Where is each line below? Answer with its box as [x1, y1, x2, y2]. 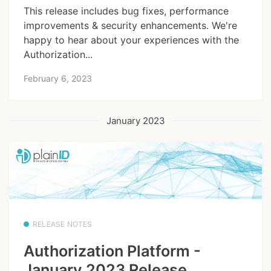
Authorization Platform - [24, 242, 201, 261]
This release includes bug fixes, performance [24, 5, 229, 18]
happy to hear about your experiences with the [24, 34, 239, 47]
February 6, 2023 [24, 73, 92, 83]
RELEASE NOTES [33, 220, 93, 229]
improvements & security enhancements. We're [24, 19, 237, 32]
